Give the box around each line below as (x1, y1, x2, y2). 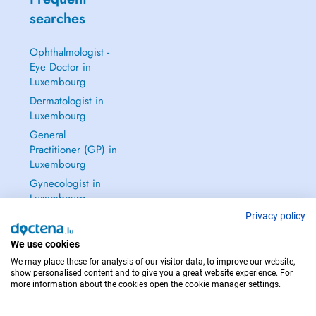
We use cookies (11, 238, 80, 250)
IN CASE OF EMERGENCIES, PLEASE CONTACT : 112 (51, 286, 265, 300)
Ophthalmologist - (29, 44, 109, 60)
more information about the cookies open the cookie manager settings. (11, 279, 281, 289)
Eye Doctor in (29, 59, 91, 75)
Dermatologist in (29, 93, 104, 109)
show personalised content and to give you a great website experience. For (11, 268, 293, 278)
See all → (29, 209, 73, 225)
